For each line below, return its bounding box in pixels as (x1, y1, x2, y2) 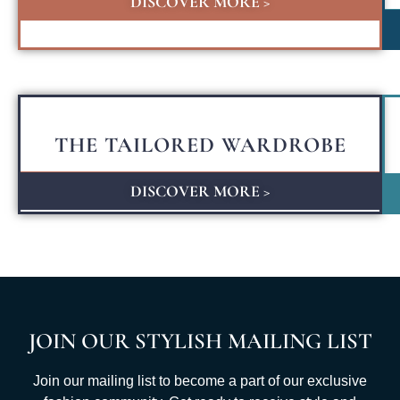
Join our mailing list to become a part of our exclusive (33, 372, 367, 388)
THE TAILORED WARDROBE (54, 131, 346, 158)
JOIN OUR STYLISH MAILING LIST (28, 327, 372, 354)
